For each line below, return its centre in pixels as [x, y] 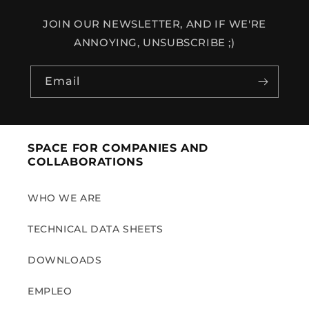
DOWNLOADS [65, 260]
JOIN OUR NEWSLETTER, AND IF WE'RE [154, 24]
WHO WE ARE [64, 198]
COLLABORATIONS [86, 162]
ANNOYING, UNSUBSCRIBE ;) [154, 43]
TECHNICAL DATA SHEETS [96, 229]
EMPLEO [50, 291]
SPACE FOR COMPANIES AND [118, 148]
